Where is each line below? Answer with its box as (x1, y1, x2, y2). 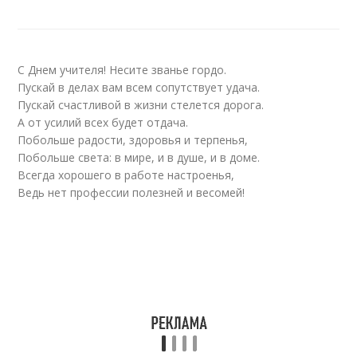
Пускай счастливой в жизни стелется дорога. (18, 97, 265, 112)
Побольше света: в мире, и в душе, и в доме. (18, 150, 261, 165)
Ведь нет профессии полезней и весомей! (18, 185, 245, 200)
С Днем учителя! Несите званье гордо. (18, 62, 227, 77)
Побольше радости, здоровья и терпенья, (18, 132, 249, 147)
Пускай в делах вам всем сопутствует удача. (18, 80, 261, 95)
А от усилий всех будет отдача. (18, 115, 189, 130)
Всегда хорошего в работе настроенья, (18, 167, 235, 182)
